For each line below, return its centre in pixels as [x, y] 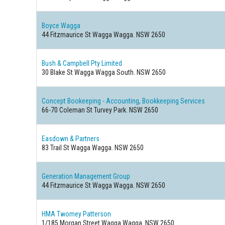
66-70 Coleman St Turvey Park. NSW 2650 [100, 110]
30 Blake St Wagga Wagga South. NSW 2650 [104, 72]
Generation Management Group [86, 176]
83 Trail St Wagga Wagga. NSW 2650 [93, 148]
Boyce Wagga [61, 26]
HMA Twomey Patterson [77, 214]
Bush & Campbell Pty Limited [82, 63]
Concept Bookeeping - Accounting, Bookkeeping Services [124, 101]
